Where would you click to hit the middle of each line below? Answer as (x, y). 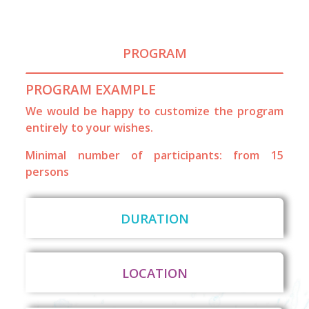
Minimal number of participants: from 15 (154, 155)
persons (48, 171)
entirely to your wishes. (90, 127)
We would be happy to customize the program (154, 111)
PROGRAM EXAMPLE (91, 89)
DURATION (154, 219)
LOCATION (154, 273)
